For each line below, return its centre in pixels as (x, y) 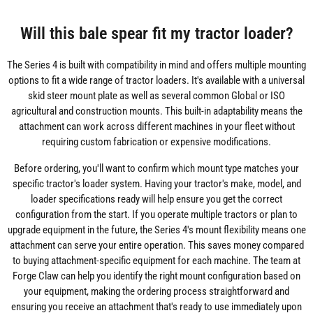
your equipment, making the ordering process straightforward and (156, 292)
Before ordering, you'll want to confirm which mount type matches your (156, 169)
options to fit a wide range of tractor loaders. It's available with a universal (156, 81)
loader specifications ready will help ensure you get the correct (156, 199)
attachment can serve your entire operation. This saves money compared (156, 246)
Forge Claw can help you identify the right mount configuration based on (156, 276)
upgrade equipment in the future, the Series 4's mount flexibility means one (156, 230)
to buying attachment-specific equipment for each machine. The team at (156, 261)
